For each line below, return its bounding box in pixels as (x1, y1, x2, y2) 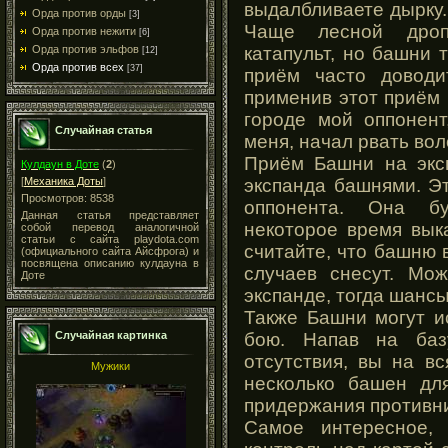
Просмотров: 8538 (21, 192, 114, 204)
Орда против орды (32, 7, 126, 19)
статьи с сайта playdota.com (21, 233, 199, 245)
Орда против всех (32, 61, 124, 73)
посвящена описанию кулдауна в (21, 257, 199, 269)
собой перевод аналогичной (21, 221, 199, 233)
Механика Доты (24, 175, 103, 187)
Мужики (91, 360, 130, 372)
